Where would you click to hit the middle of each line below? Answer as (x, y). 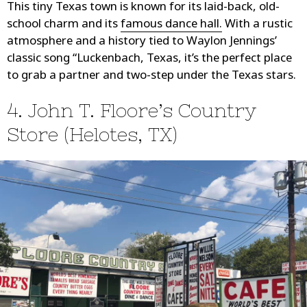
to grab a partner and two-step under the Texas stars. (151, 76)
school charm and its (64, 25)
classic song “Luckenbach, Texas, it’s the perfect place (149, 59)
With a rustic (257, 25)
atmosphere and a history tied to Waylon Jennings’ (142, 42)
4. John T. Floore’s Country (132, 110)
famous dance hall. (171, 25)
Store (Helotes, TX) (92, 134)
